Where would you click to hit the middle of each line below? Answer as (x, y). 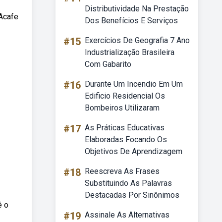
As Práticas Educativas (125, 128)
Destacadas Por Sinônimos (132, 195)
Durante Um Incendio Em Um (134, 84)
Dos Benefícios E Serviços (131, 21)
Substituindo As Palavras (128, 183)
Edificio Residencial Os (125, 96)
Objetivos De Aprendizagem (134, 151)
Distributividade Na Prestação (137, 9)
